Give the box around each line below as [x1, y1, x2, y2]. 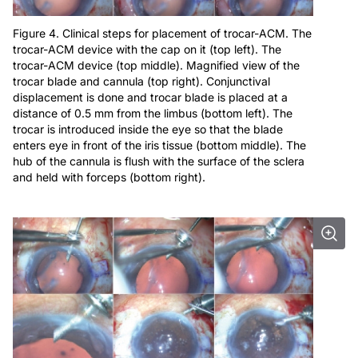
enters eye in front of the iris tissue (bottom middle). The [13, 138, 306, 153]
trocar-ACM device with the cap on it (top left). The [13, 42, 281, 57]
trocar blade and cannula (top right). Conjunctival [13, 74, 270, 89]
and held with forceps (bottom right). [13, 170, 205, 185]
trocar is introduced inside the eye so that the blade [13, 122, 283, 137]
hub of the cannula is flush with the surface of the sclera [13, 154, 304, 169]
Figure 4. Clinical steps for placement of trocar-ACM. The [13, 26, 312, 41]
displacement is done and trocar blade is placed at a [13, 90, 288, 105]
